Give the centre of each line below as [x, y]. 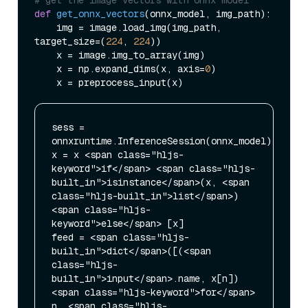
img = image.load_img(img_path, [45, 27]
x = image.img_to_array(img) [45, 55]
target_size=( [70, 41]
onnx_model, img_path [205, 13]
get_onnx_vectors [100, 13]
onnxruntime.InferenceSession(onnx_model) [162, 141]
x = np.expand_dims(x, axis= [131, 68]
